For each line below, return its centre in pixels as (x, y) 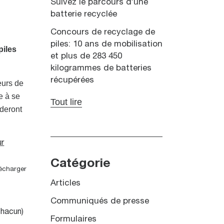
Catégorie (80, 163)
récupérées (72, 80)
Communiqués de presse (99, 201)
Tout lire (66, 102)
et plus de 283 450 (86, 56)
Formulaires (73, 219)
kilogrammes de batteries (101, 68)
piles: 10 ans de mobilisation (106, 44)
